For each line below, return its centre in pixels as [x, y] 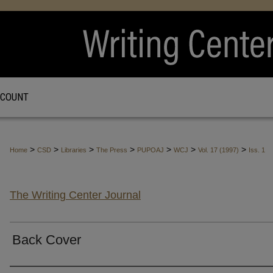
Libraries [74, 150]
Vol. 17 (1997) [218, 150]
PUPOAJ [151, 150]
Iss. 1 [257, 150]
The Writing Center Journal [75, 195]
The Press [112, 150]
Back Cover [47, 240]
